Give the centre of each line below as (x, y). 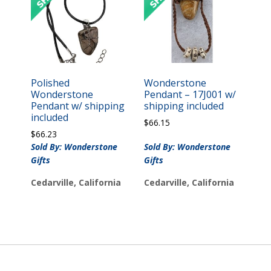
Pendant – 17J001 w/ (190, 94)
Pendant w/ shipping (78, 106)
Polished (51, 83)
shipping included (184, 106)
